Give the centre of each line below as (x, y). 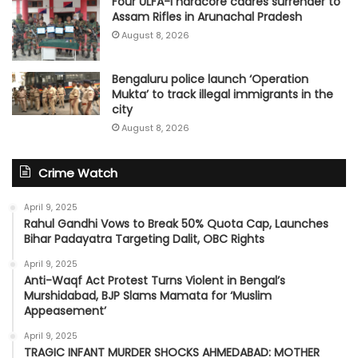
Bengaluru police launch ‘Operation (210, 79)
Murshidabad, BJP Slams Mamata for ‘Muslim (148, 295)
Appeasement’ (65, 310)
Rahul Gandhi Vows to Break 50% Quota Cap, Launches (176, 223)
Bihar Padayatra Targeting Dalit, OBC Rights (144, 239)
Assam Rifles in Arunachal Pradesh (207, 17)
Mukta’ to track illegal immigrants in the (223, 94)
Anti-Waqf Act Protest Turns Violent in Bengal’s (155, 280)
